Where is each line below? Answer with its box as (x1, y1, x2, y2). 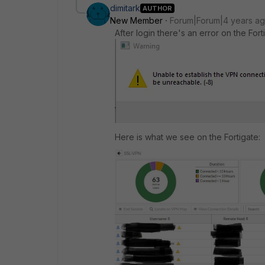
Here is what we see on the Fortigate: (115, 132, 260, 142)
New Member (110, 15, 163, 25)
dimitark (110, 3, 140, 13)
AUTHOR (143, 4, 172, 12)
